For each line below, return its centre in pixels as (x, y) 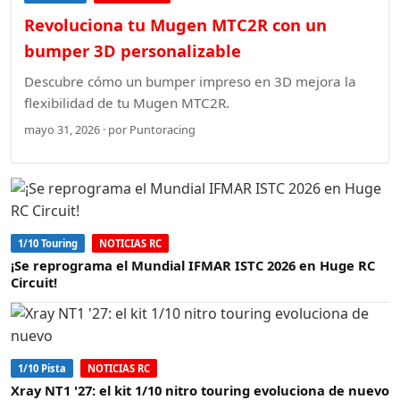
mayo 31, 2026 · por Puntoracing (110, 130)
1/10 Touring (48, 243)
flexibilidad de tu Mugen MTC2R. (127, 103)
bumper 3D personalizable (133, 51)
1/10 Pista (42, 368)
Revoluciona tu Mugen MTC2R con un (175, 25)
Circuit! (34, 282)
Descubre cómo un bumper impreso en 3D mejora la (190, 82)
